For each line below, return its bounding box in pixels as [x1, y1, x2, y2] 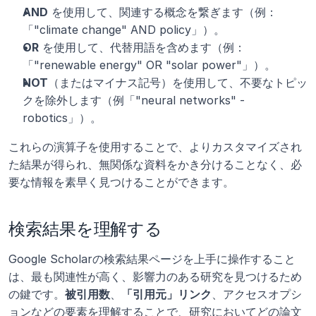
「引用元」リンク [121, 287, 212, 301]
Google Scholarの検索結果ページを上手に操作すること [8, 252, 296, 266]
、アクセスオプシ [212, 287, 302, 301]
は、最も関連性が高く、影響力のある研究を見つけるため [8, 269, 302, 284]
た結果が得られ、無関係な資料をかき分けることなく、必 [8, 157, 302, 171]
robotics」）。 [23, 111, 102, 125]
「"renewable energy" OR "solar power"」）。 [23, 58, 276, 72]
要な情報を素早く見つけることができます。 [8, 175, 234, 189]
